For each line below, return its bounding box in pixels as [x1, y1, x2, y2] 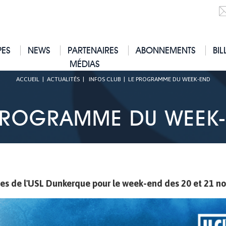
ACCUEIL [16, 76, 39, 83]
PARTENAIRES [68, 45, 119, 55]
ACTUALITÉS [46, 76, 80, 83]
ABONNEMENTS [136, 45, 196, 55]
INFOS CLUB [88, 76, 121, 83]
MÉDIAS [69, 59, 100, 69]
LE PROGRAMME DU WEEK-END [128, 76, 210, 83]
